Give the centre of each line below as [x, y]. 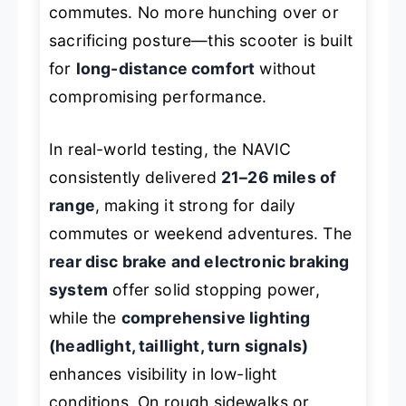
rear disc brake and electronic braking [199, 261]
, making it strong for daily [195, 205]
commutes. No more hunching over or [194, 13]
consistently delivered [135, 177]
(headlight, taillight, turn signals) [179, 345]
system [79, 289]
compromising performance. [158, 97]
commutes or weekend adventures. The [200, 233]
